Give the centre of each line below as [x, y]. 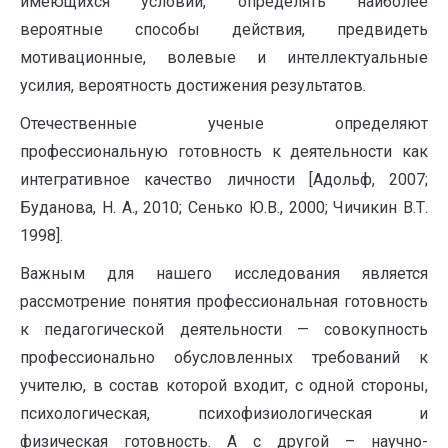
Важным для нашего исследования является [224, 273]
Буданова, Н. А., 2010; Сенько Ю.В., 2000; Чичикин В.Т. [224, 207]
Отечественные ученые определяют [224, 123]
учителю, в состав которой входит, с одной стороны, [224, 385]
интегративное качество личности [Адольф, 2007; [224, 179]
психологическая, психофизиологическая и [224, 413]
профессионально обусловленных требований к [224, 357]
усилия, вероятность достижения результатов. [193, 85]
